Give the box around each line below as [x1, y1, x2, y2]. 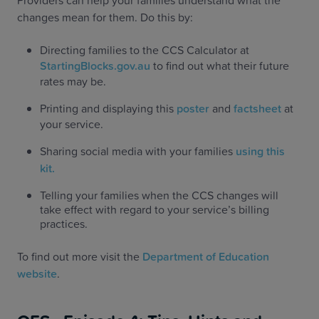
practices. [40, 216, 88, 231]
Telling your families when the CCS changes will [40, 187, 278, 203]
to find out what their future [150, 58, 289, 73]
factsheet [231, 100, 281, 116]
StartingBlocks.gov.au [40, 58, 150, 73]
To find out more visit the [17, 249, 140, 264]
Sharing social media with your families [40, 143, 233, 159]
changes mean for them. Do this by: [17, 9, 193, 25]
